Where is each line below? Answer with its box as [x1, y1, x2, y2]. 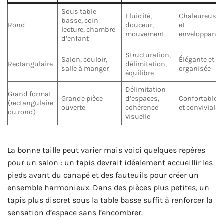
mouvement [125, 30, 165, 39]
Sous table [61, 7, 97, 16]
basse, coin [61, 16, 99, 25]
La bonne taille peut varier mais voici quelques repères [7, 145, 205, 155]
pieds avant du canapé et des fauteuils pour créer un [7, 170, 199, 180]
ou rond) [8, 108, 36, 117]
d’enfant [61, 34, 89, 43]
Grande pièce [61, 94, 103, 103]
